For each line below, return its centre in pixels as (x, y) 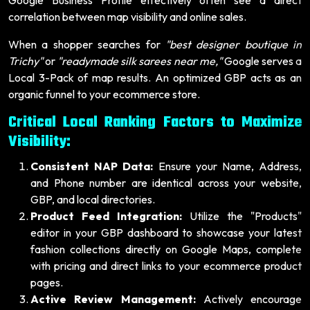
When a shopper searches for (87, 44)
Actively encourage (248, 299)
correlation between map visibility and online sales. (127, 16)
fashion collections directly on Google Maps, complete (166, 249)
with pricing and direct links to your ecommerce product (166, 265)
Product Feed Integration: (106, 216)
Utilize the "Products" (242, 216)
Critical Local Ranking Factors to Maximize (155, 122)
